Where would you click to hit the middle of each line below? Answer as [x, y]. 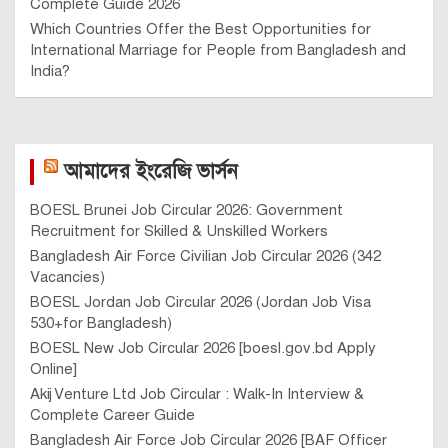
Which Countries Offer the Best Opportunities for [200, 28]
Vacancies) [67, 276]
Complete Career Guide [112, 414]
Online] [53, 368]
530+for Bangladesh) [101, 322]
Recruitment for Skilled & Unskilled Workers [179, 230]
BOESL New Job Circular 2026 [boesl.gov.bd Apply [203, 347]
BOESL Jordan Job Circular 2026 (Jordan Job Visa [200, 301]
